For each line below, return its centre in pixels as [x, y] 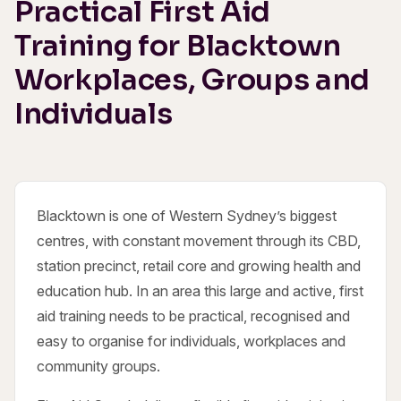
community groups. [98, 366]
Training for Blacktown [178, 45]
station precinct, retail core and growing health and [199, 265]
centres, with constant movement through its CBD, [199, 240]
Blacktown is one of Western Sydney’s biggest [187, 215]
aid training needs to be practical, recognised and [193, 316]
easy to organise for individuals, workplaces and [191, 341]
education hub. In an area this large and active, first [200, 290]
